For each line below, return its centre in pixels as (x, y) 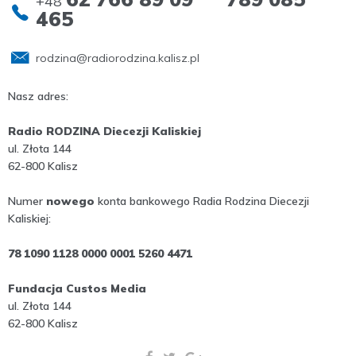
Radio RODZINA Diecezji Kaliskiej (104, 131)
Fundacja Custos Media (77, 288)
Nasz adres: (38, 96)
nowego (70, 201)
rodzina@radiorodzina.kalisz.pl (118, 58)
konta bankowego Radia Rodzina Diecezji (202, 201)
